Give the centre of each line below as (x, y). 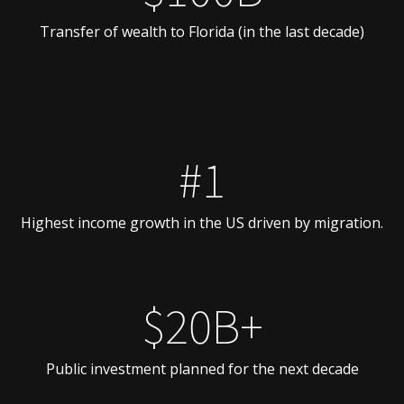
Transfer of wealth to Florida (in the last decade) (202, 31)
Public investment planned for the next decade (202, 368)
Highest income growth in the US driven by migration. (202, 222)
